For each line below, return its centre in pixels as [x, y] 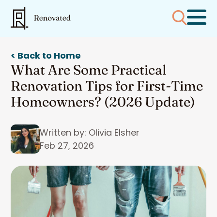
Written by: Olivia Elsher [90, 132]
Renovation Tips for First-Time [107, 86]
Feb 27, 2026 [67, 146]
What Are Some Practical [88, 70]
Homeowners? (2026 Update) [103, 102]
